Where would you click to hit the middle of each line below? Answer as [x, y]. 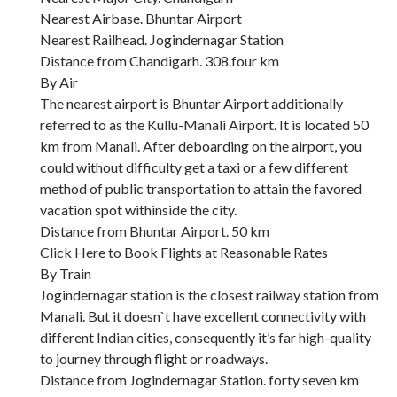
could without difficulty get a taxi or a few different [194, 167]
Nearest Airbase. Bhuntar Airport [141, 18]
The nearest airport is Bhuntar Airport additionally [191, 103]
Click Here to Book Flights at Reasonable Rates [184, 252]
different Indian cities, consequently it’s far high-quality [206, 337]
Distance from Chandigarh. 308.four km [160, 60]
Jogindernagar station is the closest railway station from [209, 294]
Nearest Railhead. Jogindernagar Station [162, 39]
